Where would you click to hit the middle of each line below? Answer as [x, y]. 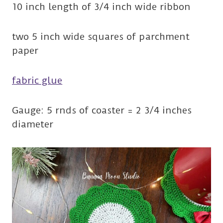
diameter [33, 124]
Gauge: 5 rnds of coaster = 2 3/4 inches [102, 110]
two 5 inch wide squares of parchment [101, 36]
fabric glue [37, 80]
